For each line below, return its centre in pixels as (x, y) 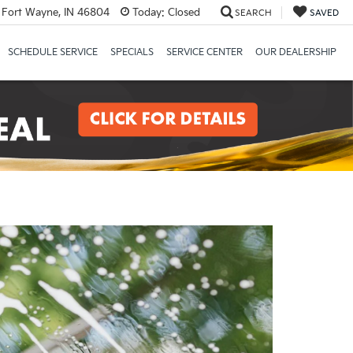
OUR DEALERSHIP (295, 53)
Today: (148, 12)
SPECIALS (132, 53)
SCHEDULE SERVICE (52, 53)
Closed (182, 12)
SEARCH (253, 13)
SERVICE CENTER (204, 53)
